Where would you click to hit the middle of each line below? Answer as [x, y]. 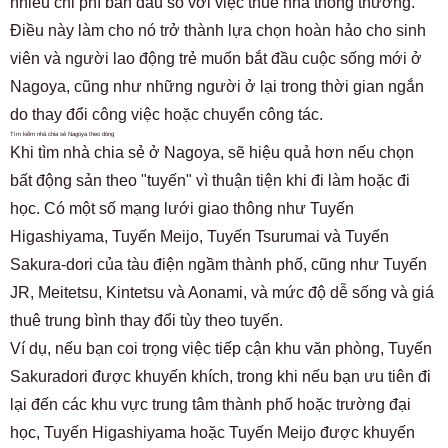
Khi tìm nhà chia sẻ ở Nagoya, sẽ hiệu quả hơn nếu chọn [212, 152]
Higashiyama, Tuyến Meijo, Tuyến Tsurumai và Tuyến [199, 236]
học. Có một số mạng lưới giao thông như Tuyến [182, 208]
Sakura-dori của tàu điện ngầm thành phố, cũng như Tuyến [218, 264]
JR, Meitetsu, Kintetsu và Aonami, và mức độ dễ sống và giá [222, 292]
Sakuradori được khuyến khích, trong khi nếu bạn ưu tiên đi [220, 376]
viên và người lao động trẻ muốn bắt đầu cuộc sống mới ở [216, 58]
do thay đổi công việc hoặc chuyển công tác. [166, 114]
